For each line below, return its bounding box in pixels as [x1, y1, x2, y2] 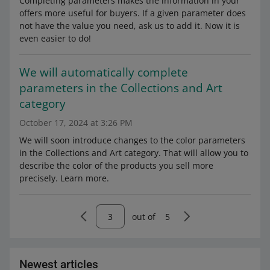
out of [131, 210, 155, 222]
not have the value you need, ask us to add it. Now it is [19, 20, 240, 31]
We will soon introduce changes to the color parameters [19, 134, 245, 146]
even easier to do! [19, 33, 91, 44]
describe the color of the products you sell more [19, 160, 213, 171]
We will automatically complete [19, 64, 188, 80]
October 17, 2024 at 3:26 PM [19, 117, 133, 128]
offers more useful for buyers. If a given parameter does [19, 7, 246, 19]
